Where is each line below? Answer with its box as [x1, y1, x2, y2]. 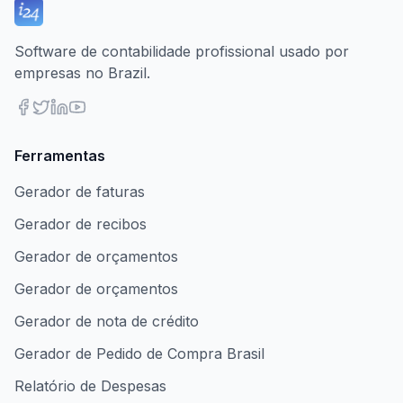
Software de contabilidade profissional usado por [14, 42, 349, 60]
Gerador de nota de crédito [14, 312, 199, 330]
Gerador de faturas [14, 183, 145, 201]
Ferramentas [14, 147, 105, 165]
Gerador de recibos [14, 215, 147, 233]
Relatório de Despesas [14, 377, 166, 395]
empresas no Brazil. [14, 64, 150, 82]
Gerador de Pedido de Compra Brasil [14, 345, 264, 363]
